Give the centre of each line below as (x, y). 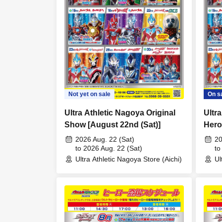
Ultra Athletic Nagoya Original (120, 112)
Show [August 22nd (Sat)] (112, 124)
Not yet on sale (89, 94)
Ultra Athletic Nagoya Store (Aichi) (129, 159)
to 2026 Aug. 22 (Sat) (109, 148)
